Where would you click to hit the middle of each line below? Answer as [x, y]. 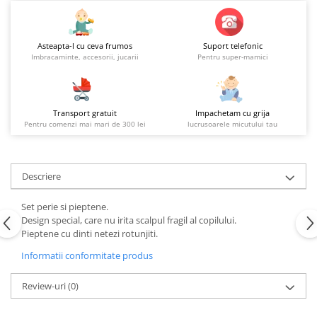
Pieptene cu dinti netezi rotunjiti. [90, 234]
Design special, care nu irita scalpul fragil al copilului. [129, 220]
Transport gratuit [85, 113]
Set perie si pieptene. [65, 207]
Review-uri [45, 286]
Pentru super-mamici [232, 57]
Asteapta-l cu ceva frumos [85, 46]
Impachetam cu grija [232, 113]
